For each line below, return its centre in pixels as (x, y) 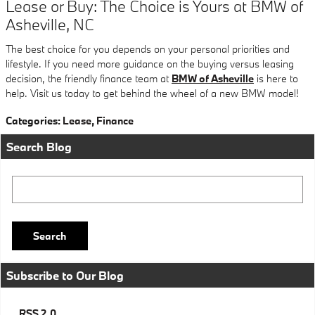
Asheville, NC (50, 24)
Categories (32, 120)
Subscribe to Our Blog (65, 276)
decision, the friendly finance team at (89, 78)
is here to (276, 78)
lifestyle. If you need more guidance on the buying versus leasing (150, 63)
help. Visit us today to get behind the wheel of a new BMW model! (152, 93)
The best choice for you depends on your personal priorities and (148, 49)
